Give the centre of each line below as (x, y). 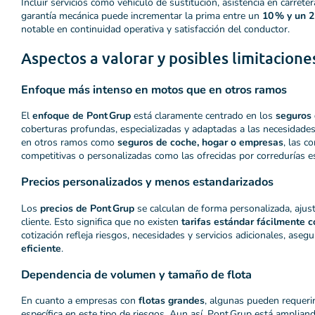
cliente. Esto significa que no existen (101, 221)
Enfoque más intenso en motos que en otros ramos (154, 89)
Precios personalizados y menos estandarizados (147, 182)
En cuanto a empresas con (80, 301)
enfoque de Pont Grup (82, 115)
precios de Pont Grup (87, 208)
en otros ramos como (69, 142)
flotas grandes (172, 301)
